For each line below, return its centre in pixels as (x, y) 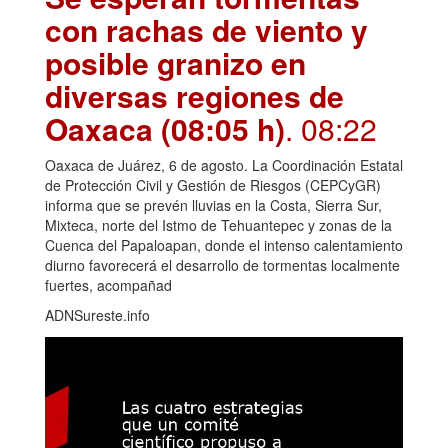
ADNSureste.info (97, 314)
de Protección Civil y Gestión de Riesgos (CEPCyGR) (213, 184)
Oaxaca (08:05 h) (165, 128)
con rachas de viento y (206, 29)
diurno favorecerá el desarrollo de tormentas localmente (222, 264)
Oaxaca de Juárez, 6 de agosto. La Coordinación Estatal (224, 164)
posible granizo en (175, 62)
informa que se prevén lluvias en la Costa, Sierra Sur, (213, 204)
